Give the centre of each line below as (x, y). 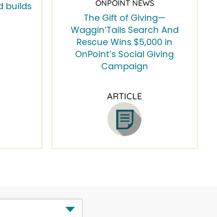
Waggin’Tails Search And (124, 31)
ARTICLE (125, 96)
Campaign (124, 67)
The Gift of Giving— (124, 19)
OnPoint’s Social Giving (125, 55)
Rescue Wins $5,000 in (125, 43)
